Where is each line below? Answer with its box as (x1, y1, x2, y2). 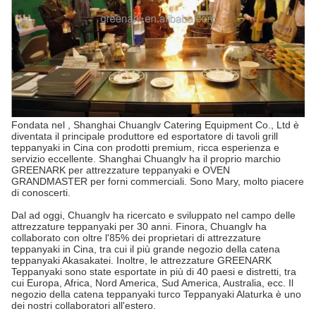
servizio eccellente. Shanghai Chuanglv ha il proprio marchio (11, 152, 281, 164)
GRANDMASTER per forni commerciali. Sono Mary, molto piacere (11, 175, 304, 187)
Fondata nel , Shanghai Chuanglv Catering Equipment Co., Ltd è (11, 119, 299, 130)
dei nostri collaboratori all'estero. (11, 299, 156, 311)
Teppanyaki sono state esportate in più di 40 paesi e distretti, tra (11, 265, 296, 277)
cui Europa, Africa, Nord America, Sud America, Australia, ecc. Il (11, 276, 293, 288)
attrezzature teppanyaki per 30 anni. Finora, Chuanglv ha (11, 220, 267, 232)
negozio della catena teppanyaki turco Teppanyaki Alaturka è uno (11, 288, 301, 300)
